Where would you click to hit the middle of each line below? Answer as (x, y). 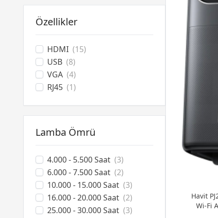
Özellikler (56, 22)
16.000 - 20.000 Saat (83, 198)
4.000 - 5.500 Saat (79, 160)
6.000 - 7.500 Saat (79, 172)
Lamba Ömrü (65, 132)
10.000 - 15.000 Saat (83, 185)
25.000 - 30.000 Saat (83, 210)
